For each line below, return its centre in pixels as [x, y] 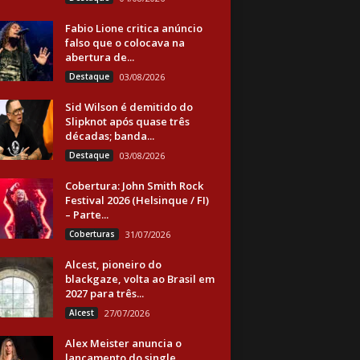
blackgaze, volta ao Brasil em [139, 279]
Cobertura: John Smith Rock [134, 186]
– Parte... [86, 215]
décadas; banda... [109, 136]
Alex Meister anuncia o [123, 343]
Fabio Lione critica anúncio [133, 28]
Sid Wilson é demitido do [129, 107]
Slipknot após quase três [127, 121]
